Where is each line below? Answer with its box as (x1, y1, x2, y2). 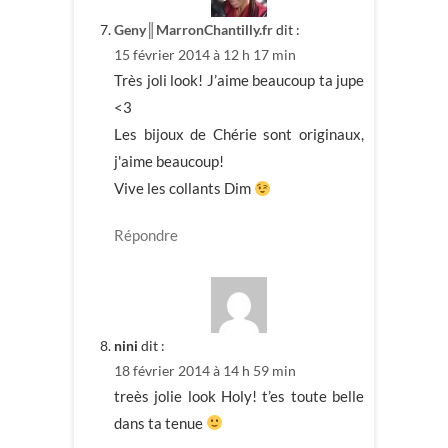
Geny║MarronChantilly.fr (114, 21, 273, 39)
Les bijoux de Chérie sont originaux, (114, 125, 364, 144)
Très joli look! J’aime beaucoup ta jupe (114, 71, 364, 90)
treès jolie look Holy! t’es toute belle (114, 386, 364, 405)
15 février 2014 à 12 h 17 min (114, 46, 296, 64)
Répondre (114, 226, 178, 245)
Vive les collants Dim (114, 179, 254, 198)
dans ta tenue (114, 413, 206, 432)
